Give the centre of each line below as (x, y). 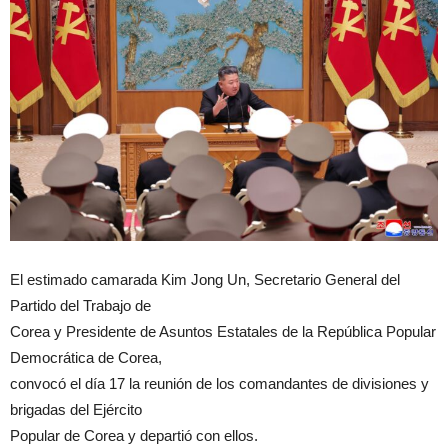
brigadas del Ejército (76, 410)
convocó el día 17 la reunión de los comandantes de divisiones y (219, 384)
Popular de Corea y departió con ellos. (134, 436)
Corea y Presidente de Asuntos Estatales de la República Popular (223, 332)
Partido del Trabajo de (80, 306)
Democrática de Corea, (86, 358)
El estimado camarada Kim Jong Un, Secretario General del (205, 280)
